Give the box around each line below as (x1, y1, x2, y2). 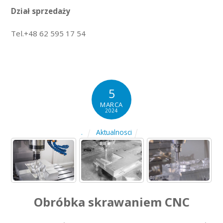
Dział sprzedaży (11, 6, 71, 16)
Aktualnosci (96, 127, 132, 137)
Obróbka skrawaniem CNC (33, 193, 190, 210)
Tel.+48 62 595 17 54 (11, 28, 86, 38)
